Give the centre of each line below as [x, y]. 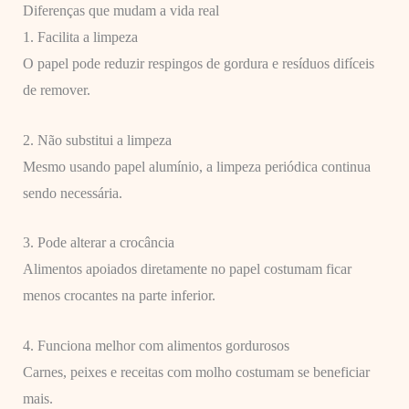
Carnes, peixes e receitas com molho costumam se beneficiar [196, 372]
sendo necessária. [72, 193]
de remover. [56, 90]
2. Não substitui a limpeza [97, 140]
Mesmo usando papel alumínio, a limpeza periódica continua [196, 166]
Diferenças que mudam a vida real [121, 11]
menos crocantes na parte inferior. [119, 296]
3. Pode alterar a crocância [98, 243]
